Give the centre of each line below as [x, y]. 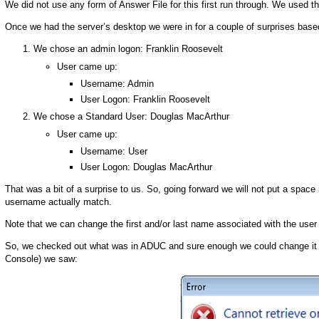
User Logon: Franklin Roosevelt [145, 99]
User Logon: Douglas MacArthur [146, 167]
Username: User [114, 152]
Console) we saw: [41, 259]
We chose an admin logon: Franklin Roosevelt [128, 49]
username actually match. [58, 202]
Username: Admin [117, 84]
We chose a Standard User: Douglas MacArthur [131, 117]
